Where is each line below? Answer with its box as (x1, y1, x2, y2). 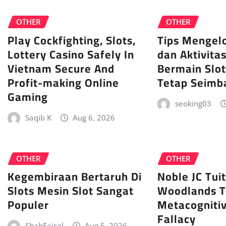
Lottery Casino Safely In (8, 43, 134, 65)
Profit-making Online (8, 72, 119, 93)
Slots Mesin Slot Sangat (8, 180, 134, 202)
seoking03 (175, 98, 211, 108)
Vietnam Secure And (8, 58, 115, 79)
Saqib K (25, 112, 51, 123)
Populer (8, 194, 49, 216)
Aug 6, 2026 (73, 112, 116, 123)
